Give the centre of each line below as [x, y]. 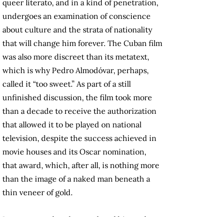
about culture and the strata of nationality [77, 30]
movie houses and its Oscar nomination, [74, 152]
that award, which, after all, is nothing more [81, 165]
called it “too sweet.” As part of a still [67, 84]
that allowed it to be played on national [72, 125]
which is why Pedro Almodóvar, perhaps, [76, 70]
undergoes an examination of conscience [77, 16]
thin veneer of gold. [38, 193]
